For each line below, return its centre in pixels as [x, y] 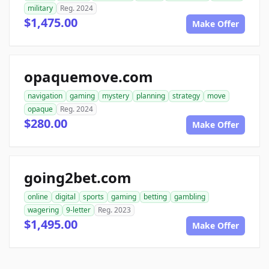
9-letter [78, 210]
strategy [186, 96]
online [38, 197]
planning [151, 96]
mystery [116, 96]
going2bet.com [78, 178]
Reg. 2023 [114, 210]
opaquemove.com [89, 77]
